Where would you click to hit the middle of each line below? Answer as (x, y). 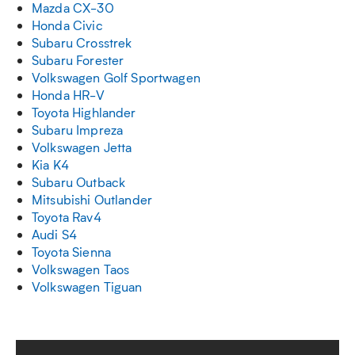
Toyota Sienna (71, 252)
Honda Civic (67, 25)
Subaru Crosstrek (82, 42)
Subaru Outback (79, 182)
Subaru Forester (78, 60)
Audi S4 (55, 234)
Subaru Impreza (78, 130)
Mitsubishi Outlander (92, 199)
